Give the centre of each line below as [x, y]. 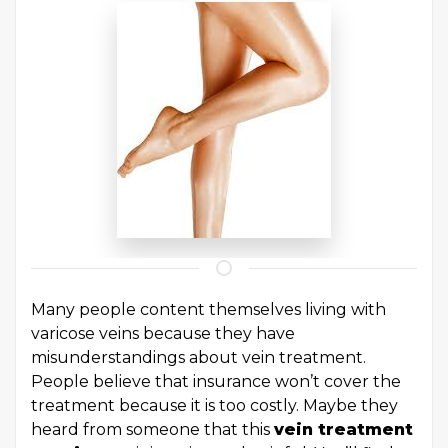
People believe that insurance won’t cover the [216, 382]
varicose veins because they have [163, 334]
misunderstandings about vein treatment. [198, 358]
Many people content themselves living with [208, 310]
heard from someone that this [152, 430]
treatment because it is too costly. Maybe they [214, 406]
